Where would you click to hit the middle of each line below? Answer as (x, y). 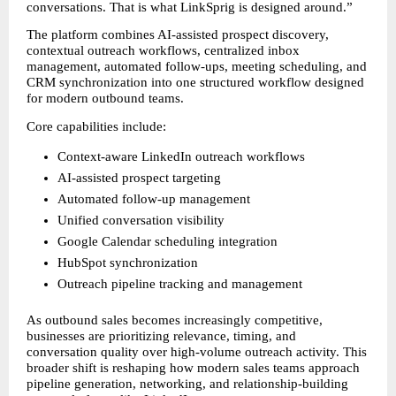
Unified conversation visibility (141, 221)
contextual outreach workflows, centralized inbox (163, 51)
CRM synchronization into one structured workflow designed (195, 83)
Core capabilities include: (96, 126)
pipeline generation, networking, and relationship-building (187, 384)
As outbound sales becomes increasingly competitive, (175, 320)
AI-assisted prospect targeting (139, 178)
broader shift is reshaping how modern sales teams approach (193, 368)
